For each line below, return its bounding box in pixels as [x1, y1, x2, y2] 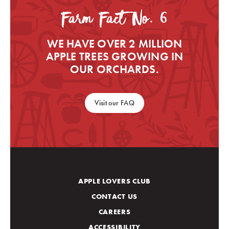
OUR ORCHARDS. [70, 62, 159, 77]
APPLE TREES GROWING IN [45, 49, 184, 64]
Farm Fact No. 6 [61, 6, 168, 34]
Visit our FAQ [95, 98, 134, 107]
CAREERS [98, 207, 131, 216]
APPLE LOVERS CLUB [78, 176, 151, 186]
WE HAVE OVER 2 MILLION [47, 36, 182, 51]
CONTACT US [91, 192, 138, 201]
